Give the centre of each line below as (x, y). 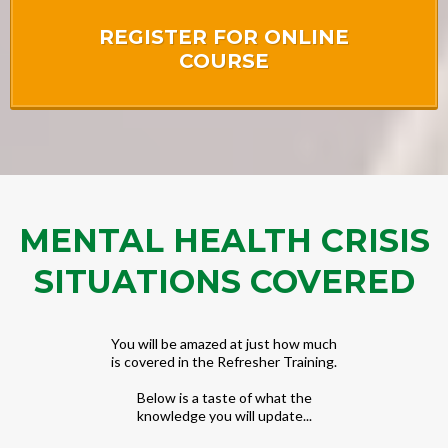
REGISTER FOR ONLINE (224, 36)
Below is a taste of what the (224, 397)
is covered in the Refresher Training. (224, 361)
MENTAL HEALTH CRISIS (224, 240)
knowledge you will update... (224, 415)
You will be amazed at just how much (224, 343)
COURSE (224, 60)
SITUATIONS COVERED (224, 281)
